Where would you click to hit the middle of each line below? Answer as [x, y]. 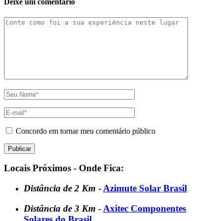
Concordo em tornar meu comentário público [86, 131]
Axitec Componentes [145, 208]
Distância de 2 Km [61, 188]
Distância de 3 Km [61, 208]
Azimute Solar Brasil [145, 188]
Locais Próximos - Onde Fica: [64, 168]
